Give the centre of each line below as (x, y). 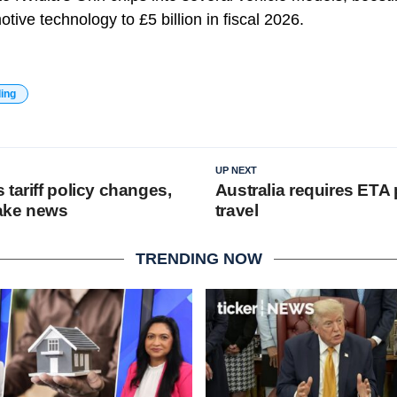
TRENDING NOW (198, 259)
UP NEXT (236, 170)
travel (237, 210)
